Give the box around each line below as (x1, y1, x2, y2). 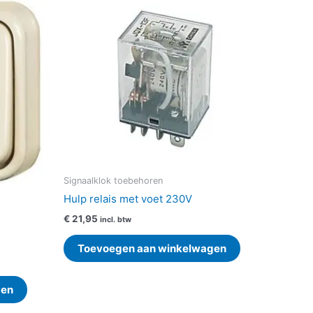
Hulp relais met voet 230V (64, 192, 192, 206)
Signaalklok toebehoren (64, 175, 163, 187)
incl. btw (100, 214, 131, 224)
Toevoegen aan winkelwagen (78, 242, 226, 256)
